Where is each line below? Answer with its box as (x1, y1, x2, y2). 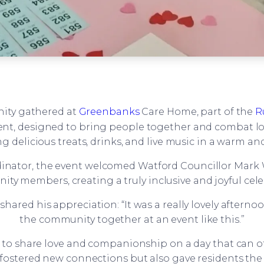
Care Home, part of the (139, 106, 256, 118)
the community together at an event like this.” (19, 213, 245, 225)
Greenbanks (78, 106, 140, 118)
